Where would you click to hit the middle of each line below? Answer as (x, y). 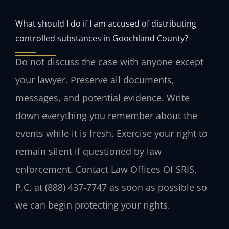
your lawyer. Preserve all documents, (95, 80)
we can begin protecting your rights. (93, 205)
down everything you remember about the (106, 116)
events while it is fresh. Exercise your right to (111, 134)
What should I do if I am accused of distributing (106, 24)
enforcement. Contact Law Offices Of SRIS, (106, 169)
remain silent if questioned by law (88, 152)
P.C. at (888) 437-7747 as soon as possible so (111, 187)
